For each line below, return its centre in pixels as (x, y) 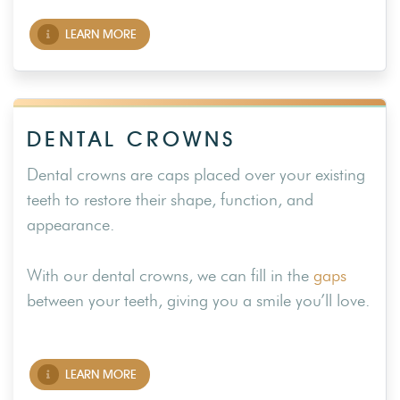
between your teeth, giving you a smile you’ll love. (198, 300)
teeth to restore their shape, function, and (170, 200)
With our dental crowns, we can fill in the (170, 275)
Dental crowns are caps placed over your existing (196, 175)
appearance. (71, 225)
